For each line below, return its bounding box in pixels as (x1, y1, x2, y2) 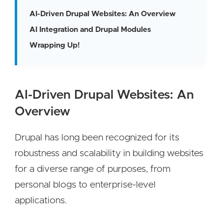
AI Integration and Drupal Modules (29, 26, 151, 33)
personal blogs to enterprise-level (15, 180, 156, 190)
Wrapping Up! (29, 42, 80, 49)
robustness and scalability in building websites (15, 149, 203, 158)
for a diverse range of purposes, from (15, 165, 170, 174)
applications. (15, 196, 67, 205)
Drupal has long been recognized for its (15, 133, 179, 142)
